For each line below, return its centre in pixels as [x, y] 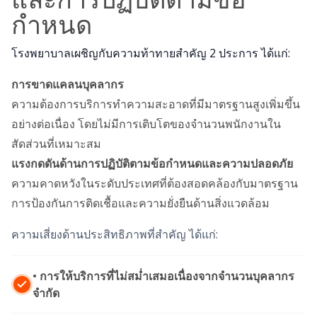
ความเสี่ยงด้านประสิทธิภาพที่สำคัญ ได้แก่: [115, 235]
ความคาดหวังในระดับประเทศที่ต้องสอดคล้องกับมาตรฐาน [155, 184]
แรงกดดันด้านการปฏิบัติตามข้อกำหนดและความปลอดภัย [152, 164]
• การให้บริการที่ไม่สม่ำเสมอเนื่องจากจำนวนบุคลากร [163, 276]
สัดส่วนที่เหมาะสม [56, 144]
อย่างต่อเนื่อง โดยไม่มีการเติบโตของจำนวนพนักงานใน [146, 124]
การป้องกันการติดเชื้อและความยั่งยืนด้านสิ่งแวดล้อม [140, 203]
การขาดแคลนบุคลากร [68, 85]
